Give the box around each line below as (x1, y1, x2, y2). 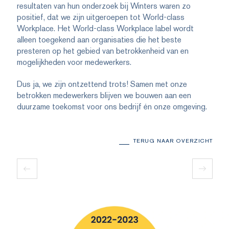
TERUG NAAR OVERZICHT (133, 136, 213, 144)
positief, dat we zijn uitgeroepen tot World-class (16, 12, 185, 23)
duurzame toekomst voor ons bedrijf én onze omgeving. (16, 101, 209, 112)
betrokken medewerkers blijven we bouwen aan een (16, 90, 191, 101)
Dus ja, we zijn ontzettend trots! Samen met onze (16, 79, 187, 90)
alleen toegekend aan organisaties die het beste (16, 34, 181, 45)
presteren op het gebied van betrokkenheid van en (16, 45, 189, 57)
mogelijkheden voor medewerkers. (16, 57, 131, 68)
